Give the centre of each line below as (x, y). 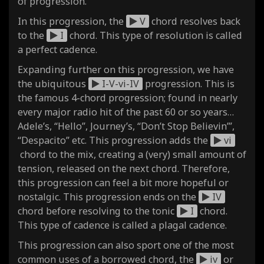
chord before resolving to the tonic (97, 211)
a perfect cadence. (57, 49)
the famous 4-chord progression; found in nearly (128, 98)
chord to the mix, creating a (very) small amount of (132, 154)
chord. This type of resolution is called (155, 35)
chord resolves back (195, 21)
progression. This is (189, 83)
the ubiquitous (53, 83)
